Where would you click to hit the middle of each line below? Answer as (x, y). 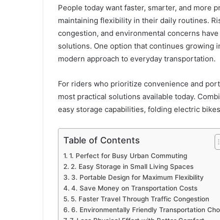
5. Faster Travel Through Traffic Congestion (140, 199)
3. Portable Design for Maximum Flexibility (137, 178)
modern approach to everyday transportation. (137, 59)
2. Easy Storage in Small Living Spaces (132, 167)
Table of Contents (102, 140)
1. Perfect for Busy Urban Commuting (128, 156)
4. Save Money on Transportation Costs (134, 188)
